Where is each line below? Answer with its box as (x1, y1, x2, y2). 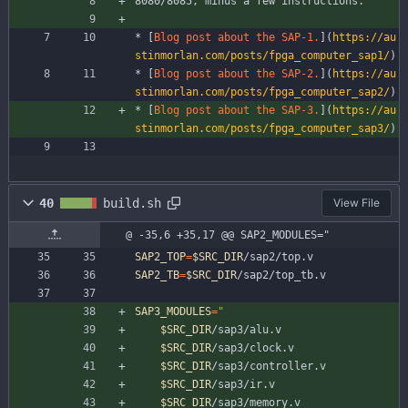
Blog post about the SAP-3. (154, 104, 320, 117)
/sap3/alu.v (211, 323, 281, 337)
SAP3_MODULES (135, 305, 211, 319)
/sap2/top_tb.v (237, 269, 326, 282)
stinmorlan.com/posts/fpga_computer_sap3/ (135, 122, 390, 136)
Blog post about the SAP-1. (154, 31, 320, 45)
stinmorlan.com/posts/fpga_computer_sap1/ (135, 49, 390, 63)
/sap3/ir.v (211, 378, 275, 392)
